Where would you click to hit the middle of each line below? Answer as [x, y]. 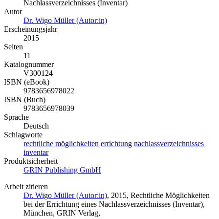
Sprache [16, 117]
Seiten [13, 46]
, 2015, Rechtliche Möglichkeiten [158, 195]
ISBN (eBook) [27, 82]
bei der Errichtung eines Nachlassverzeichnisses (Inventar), [114, 204]
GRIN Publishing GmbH [62, 170]
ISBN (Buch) [25, 99]
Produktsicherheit [31, 161]
